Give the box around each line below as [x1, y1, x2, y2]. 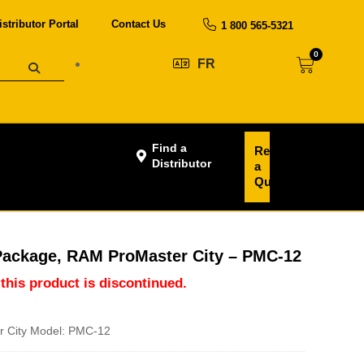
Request [253, 143, 301, 158]
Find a [151, 141, 187, 154]
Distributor [151, 156, 211, 170]
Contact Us [110, 18, 166, 30]
